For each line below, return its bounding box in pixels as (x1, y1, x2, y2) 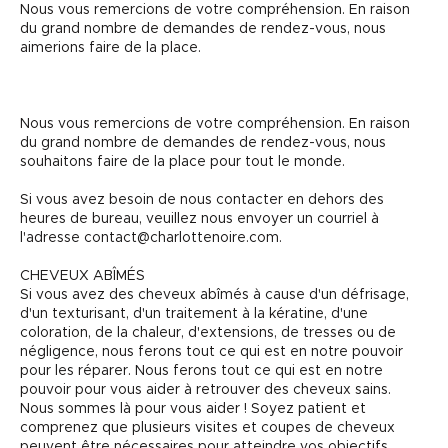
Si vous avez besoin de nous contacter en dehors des (20, 193, 384, 207)
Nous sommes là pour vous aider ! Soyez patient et (20, 402, 366, 416)
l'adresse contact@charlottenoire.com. (20, 231, 282, 245)
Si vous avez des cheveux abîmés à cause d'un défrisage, (20, 288, 409, 302)
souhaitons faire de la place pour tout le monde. (20, 155, 345, 169)
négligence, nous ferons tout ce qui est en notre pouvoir (20, 345, 403, 359)
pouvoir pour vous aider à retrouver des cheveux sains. (20, 383, 391, 397)
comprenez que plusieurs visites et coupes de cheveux (20, 421, 395, 435)
